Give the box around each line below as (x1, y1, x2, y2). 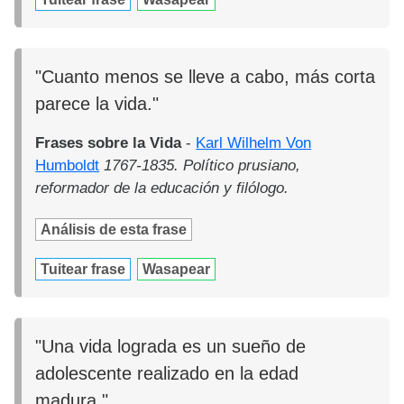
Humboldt (35, 157, 100, 175)
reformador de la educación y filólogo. (35, 179, 289, 197)
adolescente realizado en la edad (35, 363, 299, 384)
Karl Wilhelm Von (196, 134, 312, 152)
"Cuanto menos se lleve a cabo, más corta (35, 67, 376, 87)
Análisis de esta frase (41, 222, 188, 238)
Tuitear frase (41, 262, 126, 278)
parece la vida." (35, 94, 160, 115)
